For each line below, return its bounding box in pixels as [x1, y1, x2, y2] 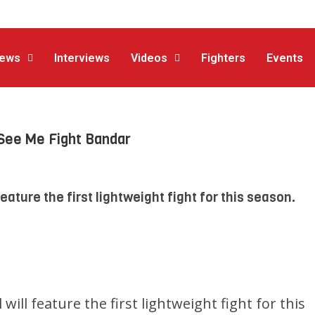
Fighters [201, 51, 246, 65]
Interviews [54, 51, 110, 65]
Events [266, 51, 304, 65]
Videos [131, 51, 168, 65]
